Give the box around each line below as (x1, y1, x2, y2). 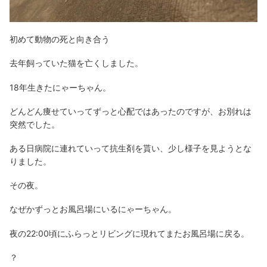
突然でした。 (10, 119, 60, 129)
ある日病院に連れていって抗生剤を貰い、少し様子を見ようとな (10, 142, 252, 153)
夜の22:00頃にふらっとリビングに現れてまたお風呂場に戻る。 (10, 228, 249, 238)
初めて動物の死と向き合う (10, 34, 110, 45)
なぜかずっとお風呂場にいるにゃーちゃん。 (10, 204, 176, 215)
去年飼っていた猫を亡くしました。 (10, 58, 143, 69)
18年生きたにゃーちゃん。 (10, 82, 111, 92)
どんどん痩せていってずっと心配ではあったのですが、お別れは (10, 105, 252, 116)
